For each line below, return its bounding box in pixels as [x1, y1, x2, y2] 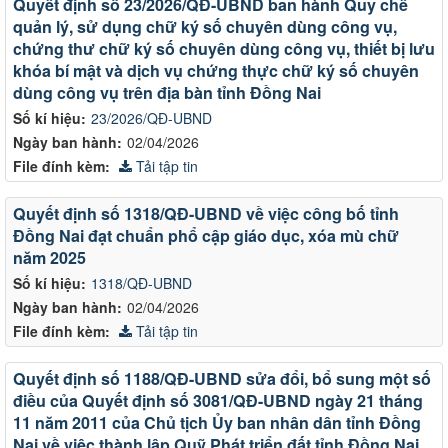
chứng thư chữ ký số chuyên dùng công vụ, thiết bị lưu [13, 36, 435, 60]
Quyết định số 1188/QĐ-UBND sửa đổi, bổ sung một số [13, 366, 431, 390]
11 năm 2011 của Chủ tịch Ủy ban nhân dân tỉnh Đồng [13, 410, 421, 434]
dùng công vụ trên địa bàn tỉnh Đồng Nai [13, 80, 321, 104]
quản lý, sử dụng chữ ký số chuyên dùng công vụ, [13, 14, 397, 38]
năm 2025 [13, 245, 86, 269]
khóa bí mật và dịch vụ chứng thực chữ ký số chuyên [13, 58, 419, 82]
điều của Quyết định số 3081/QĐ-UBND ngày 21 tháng [13, 388, 423, 412]
